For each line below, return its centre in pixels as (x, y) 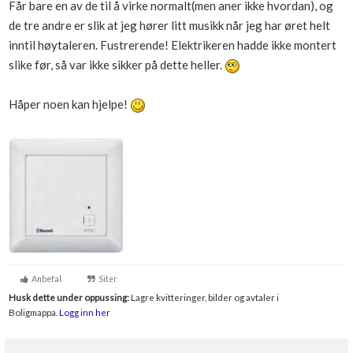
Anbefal (45, 279)
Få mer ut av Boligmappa (90, 33)
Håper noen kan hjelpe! (69, 104)
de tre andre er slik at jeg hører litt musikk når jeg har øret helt (169, 25)
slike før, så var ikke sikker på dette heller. (117, 65)
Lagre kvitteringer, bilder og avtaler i (204, 297)
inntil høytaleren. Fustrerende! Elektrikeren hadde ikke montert (173, 45)
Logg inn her (84, 312)
